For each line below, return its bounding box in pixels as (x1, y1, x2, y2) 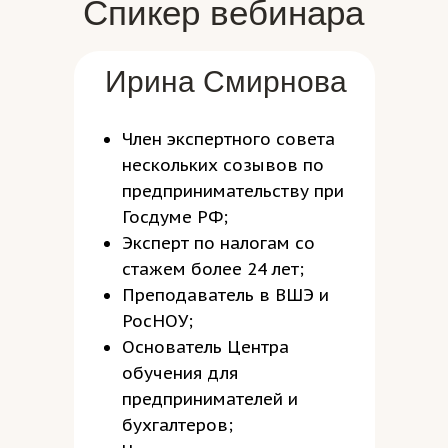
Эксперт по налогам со (122, 232, 315, 254)
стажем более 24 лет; (122, 258, 304, 280)
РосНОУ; (122, 310, 193, 332)
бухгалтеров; (122, 414, 233, 436)
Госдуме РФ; (122, 206, 228, 228)
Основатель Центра (122, 336, 289, 358)
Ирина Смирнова (105, 65, 347, 98)
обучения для (122, 362, 239, 384)
